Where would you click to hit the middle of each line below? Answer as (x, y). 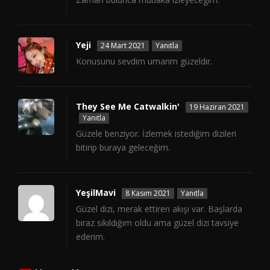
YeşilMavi (96, 193)
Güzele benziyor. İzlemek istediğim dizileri (156, 134)
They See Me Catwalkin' (128, 107)
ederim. (90, 237)
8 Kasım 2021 (148, 193)
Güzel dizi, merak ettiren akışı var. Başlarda (159, 209)
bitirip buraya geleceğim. (123, 148)
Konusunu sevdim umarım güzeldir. (144, 61)
